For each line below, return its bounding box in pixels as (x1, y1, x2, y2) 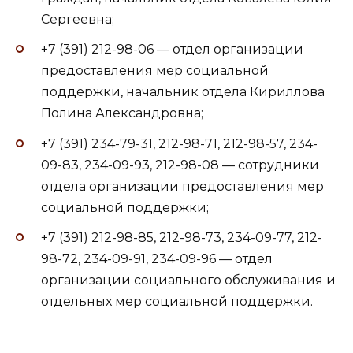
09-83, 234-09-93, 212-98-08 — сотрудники (41, 157, 319, 173)
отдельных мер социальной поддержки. (41, 293, 313, 309)
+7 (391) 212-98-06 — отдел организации (41, 42, 303, 58)
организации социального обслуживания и (41, 272, 336, 288)
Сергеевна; (41, 12, 114, 28)
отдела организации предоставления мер (41, 178, 324, 194)
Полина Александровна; (41, 106, 203, 121)
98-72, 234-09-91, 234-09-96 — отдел (41, 251, 273, 266)
